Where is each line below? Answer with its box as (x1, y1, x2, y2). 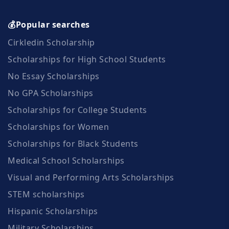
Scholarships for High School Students (8, 53, 166, 65)
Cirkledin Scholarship (8, 36, 95, 48)
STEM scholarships (8, 188, 85, 200)
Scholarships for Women (8, 121, 109, 132)
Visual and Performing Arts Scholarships (8, 171, 174, 183)
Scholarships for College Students (8, 104, 147, 116)
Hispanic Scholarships (8, 205, 98, 217)
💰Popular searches (8, 18, 90, 30)
